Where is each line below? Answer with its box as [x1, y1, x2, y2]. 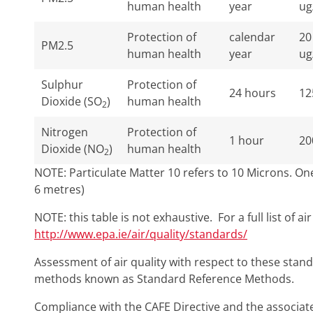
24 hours [229, 85, 276, 101]
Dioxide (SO [41, 94, 102, 109]
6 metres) [34, 182, 85, 197]
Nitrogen [41, 124, 88, 140]
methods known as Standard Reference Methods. [34, 271, 294, 286]
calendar [229, 29, 275, 45]
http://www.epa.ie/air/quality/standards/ [34, 226, 247, 242]
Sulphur [41, 77, 83, 92]
